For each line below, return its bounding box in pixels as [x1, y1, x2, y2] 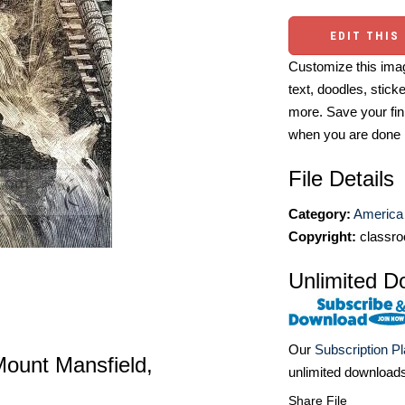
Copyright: [288, 229, 356, 244]
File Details [288, 166, 394, 191]
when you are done [288, 127, 400, 142]
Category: [288, 206, 351, 221]
